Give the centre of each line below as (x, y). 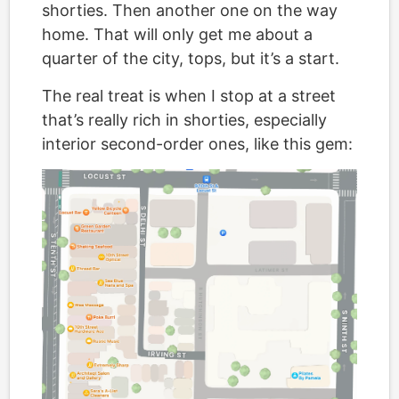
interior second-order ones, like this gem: (197, 143)
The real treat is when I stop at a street (189, 95)
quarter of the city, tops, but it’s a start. (191, 58)
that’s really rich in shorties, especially (184, 119)
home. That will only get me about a (177, 34)
